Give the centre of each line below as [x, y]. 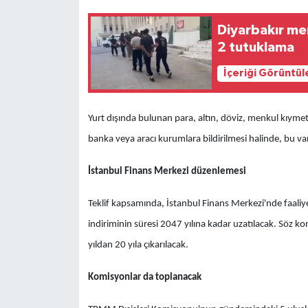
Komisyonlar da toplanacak [144, 277]
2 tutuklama [256, 47]
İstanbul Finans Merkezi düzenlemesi [167, 171]
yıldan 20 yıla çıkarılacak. [138, 245]
